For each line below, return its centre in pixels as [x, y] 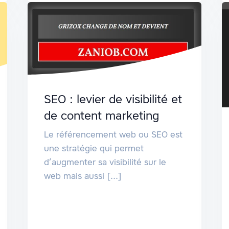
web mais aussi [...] [83, 176]
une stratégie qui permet [94, 148]
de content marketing [101, 115]
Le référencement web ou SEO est [113, 134]
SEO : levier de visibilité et [113, 99]
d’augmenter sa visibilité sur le [105, 162]
